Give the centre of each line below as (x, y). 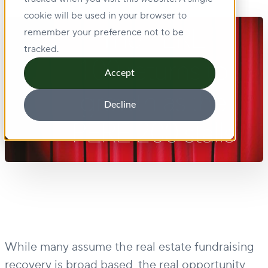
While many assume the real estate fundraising (130, 247)
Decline (120, 105)
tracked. (41, 49)
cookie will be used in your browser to (105, 16)
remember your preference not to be (104, 32)
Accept (120, 73)
